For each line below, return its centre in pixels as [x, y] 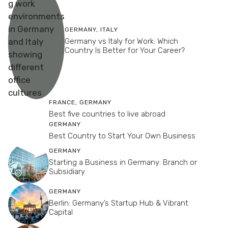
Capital [61, 212]
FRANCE [62, 102]
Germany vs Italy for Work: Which [121, 41]
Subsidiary [67, 172]
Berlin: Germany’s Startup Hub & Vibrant [119, 203]
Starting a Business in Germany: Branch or [123, 163]
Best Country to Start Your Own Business [122, 136]
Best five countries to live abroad [107, 114]
